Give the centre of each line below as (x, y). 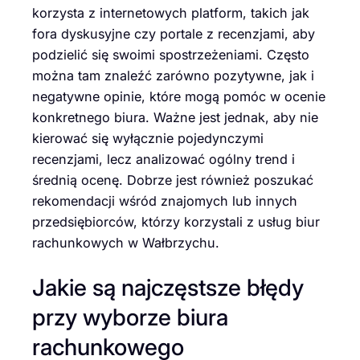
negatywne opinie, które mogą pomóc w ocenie (179, 96)
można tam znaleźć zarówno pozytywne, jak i (173, 76)
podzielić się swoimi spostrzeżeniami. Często (171, 55)
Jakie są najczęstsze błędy (168, 287)
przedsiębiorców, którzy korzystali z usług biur (176, 222)
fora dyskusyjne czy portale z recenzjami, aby (174, 34)
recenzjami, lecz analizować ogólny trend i (164, 159)
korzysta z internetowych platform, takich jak (171, 13)
